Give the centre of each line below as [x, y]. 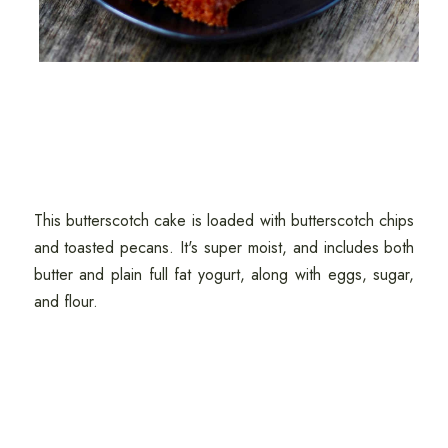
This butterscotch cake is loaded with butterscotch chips [224, 220]
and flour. [68, 301]
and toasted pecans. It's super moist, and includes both [224, 247]
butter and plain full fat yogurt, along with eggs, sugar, [224, 274]
